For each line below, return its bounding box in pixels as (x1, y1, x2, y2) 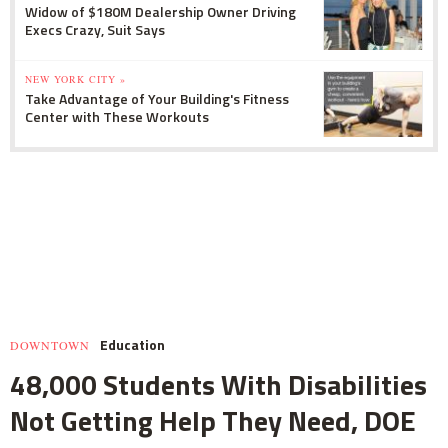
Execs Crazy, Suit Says (25, 19, 165, 41)
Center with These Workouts (25, 106, 209, 128)
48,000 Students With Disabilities (10, 363, 427, 407)
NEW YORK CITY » (25, 72, 126, 87)
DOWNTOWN (10, 337, 90, 354)
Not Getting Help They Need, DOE (10, 399, 416, 443)
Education (100, 334, 165, 356)
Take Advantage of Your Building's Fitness (25, 88, 289, 110)
